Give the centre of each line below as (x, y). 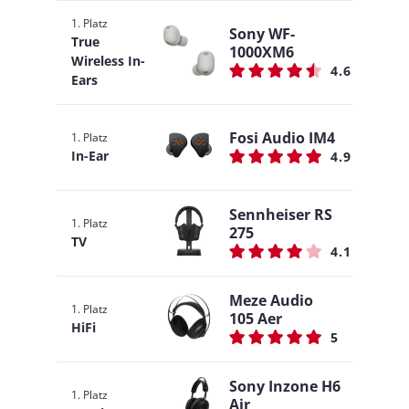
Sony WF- (262, 34)
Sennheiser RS (281, 215)
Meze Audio (271, 300)
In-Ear (90, 156)
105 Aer (256, 319)
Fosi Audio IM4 (282, 138)
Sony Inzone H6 (285, 386)
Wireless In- (108, 61)
